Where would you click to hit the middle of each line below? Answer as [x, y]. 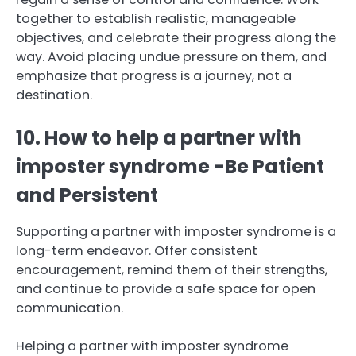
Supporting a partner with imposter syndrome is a [176, 231]
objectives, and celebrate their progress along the [176, 37]
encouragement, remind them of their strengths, [172, 269]
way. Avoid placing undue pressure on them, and [171, 56]
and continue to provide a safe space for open [166, 288]
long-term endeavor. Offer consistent [137, 250]
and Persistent [87, 195]
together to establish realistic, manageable [156, 18]
